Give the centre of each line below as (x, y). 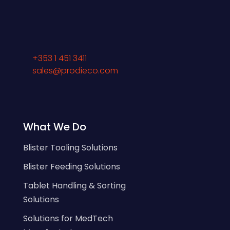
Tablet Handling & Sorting (74, 186)
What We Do (54, 127)
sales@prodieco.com (75, 71)
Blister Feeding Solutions (71, 167)
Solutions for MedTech (68, 219)
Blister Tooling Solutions (70, 148)
